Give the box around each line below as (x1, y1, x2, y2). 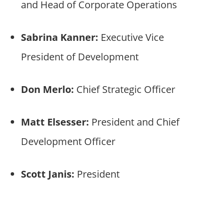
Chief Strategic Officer (73, 82, 175, 96)
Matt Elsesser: (20, 115, 89, 128)
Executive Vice (98, 30, 164, 44)
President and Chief (89, 115, 180, 128)
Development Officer (20, 134, 115, 148)
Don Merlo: (20, 82, 74, 96)
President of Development (20, 50, 139, 63)
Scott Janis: (20, 167, 74, 181)
